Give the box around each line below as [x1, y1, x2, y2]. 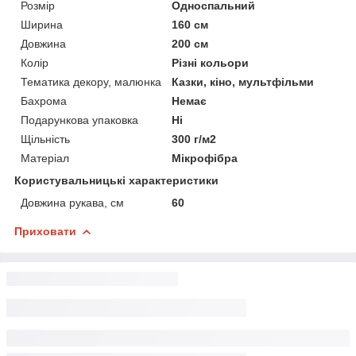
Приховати [14, 224, 76, 238]
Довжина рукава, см [21, 195, 124, 209]
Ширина [21, 17, 63, 31]
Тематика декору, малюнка [21, 75, 161, 88]
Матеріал [21, 151, 69, 164]
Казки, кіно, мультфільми [172, 75, 315, 88]
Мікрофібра [172, 151, 238, 164]
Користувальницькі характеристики [14, 173, 219, 187]
